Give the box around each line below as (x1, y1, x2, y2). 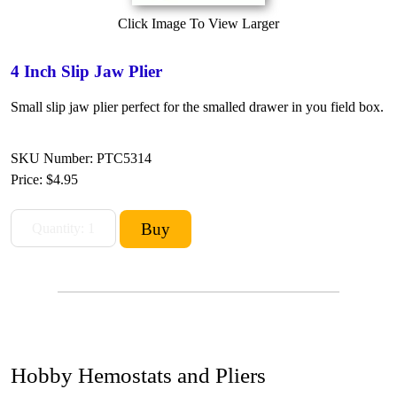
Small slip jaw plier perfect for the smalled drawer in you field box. (11, 98, 384, 114)
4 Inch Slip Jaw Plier (11, 61, 162, 81)
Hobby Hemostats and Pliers (11, 363, 266, 388)
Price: (11, 172, 46, 188)
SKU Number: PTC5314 (11, 151, 152, 167)
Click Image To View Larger (118, 15, 279, 31)
